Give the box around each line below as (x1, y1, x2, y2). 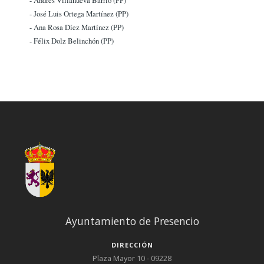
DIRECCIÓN (111, 240, 153, 250)
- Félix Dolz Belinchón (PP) (29, 35, 114, 46)
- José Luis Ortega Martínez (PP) (29, 8, 128, 19)
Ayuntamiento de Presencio (65, 213, 199, 228)
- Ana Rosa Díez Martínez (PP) (29, 21, 124, 32)
